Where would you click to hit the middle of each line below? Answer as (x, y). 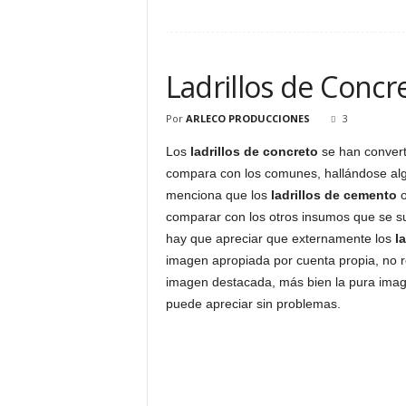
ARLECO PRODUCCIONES (247, 118)
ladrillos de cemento (333, 195)
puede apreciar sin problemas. (253, 304)
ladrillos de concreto (254, 151)
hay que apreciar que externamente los (280, 238)
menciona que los (218, 195)
